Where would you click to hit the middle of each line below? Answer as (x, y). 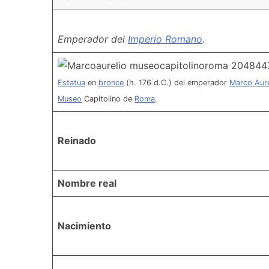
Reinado (77, 140)
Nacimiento (84, 225)
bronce (111, 82)
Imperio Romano (165, 39)
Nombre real (87, 183)
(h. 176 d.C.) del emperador (177, 82)
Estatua (71, 82)
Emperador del (93, 39)
